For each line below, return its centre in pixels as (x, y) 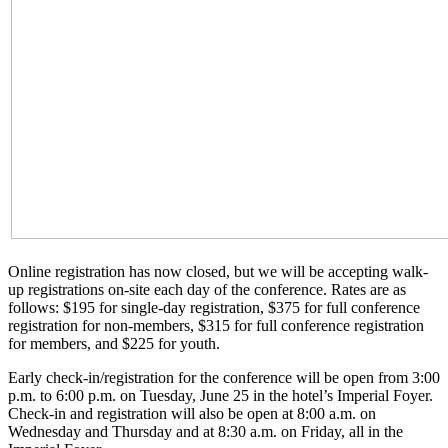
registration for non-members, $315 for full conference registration (216, 325)
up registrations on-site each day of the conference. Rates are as (207, 289)
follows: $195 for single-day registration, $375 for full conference (214, 307)
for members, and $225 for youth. (116, 343)
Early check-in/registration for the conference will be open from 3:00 (224, 377)
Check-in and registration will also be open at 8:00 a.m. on (192, 413)
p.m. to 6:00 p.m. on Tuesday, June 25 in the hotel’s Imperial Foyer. (220, 395)
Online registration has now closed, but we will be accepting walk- (218, 271)
